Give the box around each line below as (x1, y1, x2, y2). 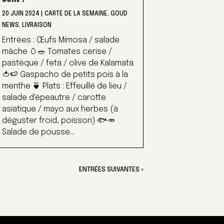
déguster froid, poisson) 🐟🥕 (1, 116, 115, 125)
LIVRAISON (21, 22, 51, 29)
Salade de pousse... (1, 128, 74, 137)
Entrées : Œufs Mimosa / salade (1, 36, 119, 45)
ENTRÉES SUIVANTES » (78, 166, 143, 173)
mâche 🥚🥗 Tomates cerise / (1, 47, 112, 56)
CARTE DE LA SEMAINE (44, 11, 107, 17)
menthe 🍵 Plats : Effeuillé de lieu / (1, 82, 127, 91)
